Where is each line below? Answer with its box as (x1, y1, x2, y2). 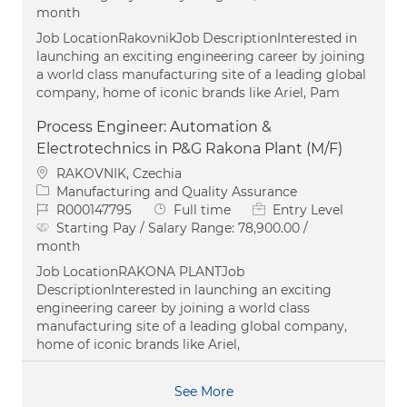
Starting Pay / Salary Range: (56, 219, 238, 236)
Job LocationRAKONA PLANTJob (36, 263, 244, 280)
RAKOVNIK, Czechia (56, 164, 182, 182)
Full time (174, 201, 231, 218)
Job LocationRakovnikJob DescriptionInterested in (36, 29, 357, 46)
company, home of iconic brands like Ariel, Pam (36, 84, 340, 101)
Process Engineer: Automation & (36, 117, 272, 135)
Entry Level (273, 201, 343, 218)
